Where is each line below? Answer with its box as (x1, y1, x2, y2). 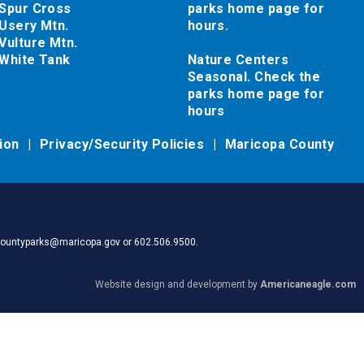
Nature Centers (187, 52, 288, 67)
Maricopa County (224, 136, 335, 152)
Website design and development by (95, 279, 260, 290)
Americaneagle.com (260, 279, 356, 290)
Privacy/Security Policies (39, 136, 208, 152)
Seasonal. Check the (187, 69, 321, 84)
